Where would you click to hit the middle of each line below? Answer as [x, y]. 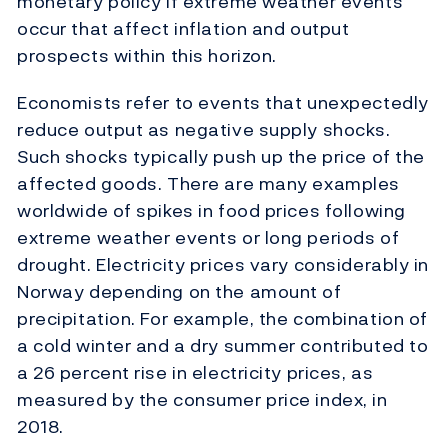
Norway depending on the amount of [179, 292]
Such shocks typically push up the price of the [221, 157]
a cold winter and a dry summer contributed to [223, 346]
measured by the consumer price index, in [202, 400]
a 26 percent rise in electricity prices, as [195, 373]
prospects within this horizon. [147, 56]
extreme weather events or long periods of [208, 238]
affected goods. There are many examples [208, 184]
